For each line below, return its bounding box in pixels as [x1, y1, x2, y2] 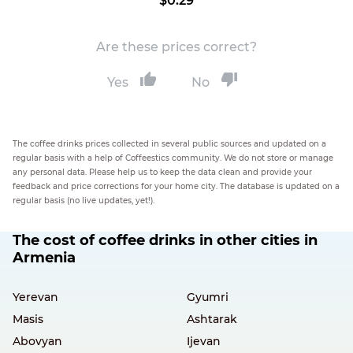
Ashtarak [186, 312, 237, 326]
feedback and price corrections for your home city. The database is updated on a [13, 181, 340, 191]
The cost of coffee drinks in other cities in [13, 232, 318, 249]
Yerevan [13, 290, 58, 304]
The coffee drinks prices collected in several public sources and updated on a [13, 139, 326, 149]
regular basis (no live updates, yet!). [13, 195, 154, 206]
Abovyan [13, 334, 62, 348]
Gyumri [186, 290, 229, 304]
